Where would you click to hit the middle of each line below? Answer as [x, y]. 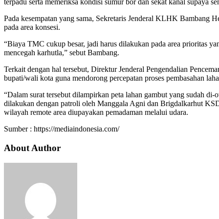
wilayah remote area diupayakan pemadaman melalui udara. [96, 112]
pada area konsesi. [32, 27]
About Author [32, 148]
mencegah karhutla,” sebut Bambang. [62, 53]
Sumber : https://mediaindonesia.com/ [62, 129]
